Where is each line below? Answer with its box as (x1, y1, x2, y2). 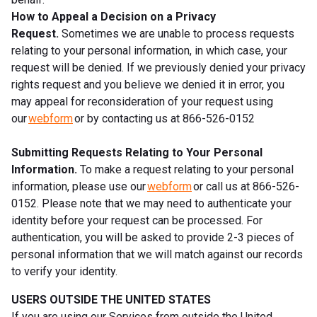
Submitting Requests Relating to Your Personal (11, 145, 263, 159)
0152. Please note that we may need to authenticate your (11, 196, 292, 210)
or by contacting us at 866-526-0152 (73, 111, 255, 125)
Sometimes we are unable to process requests (59, 26, 294, 40)
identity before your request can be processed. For (11, 213, 263, 227)
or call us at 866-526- (192, 179, 299, 193)
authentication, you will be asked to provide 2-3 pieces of (11, 230, 294, 244)
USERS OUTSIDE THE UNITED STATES (11, 292, 211, 306)
